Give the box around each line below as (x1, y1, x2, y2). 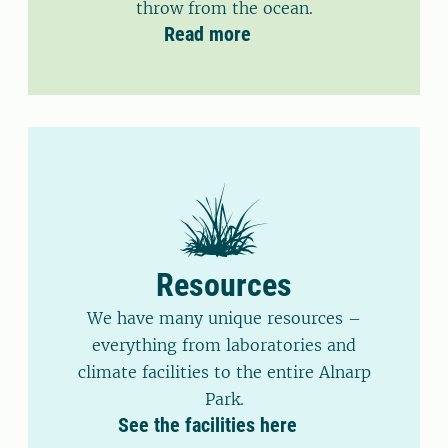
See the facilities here (118, 413, 297, 437)
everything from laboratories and (92, 335, 356, 355)
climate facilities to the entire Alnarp (77, 362, 371, 382)
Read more (164, 22, 251, 46)
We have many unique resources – (87, 308, 361, 328)
